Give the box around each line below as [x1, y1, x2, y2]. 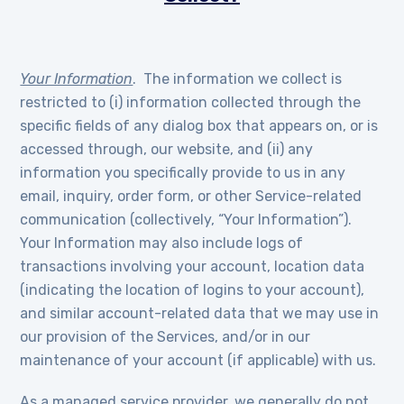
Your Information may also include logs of [20, 234, 304, 252]
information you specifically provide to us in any [20, 164, 346, 181]
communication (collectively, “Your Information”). [20, 211, 356, 228]
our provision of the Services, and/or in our [20, 328, 311, 345]
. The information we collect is [133, 70, 343, 87]
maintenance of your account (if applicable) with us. [20, 352, 377, 369]
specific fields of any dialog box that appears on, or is [20, 117, 379, 134]
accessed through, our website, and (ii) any [20, 141, 314, 158]
